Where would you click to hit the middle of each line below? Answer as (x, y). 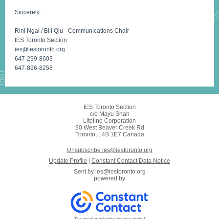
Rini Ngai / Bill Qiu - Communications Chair (72, 31)
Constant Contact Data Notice (131, 161)
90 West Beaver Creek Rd (109, 128)
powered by (109, 178)
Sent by (84, 172)
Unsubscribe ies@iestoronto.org (109, 150)
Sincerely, (28, 12)
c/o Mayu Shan (109, 114)
